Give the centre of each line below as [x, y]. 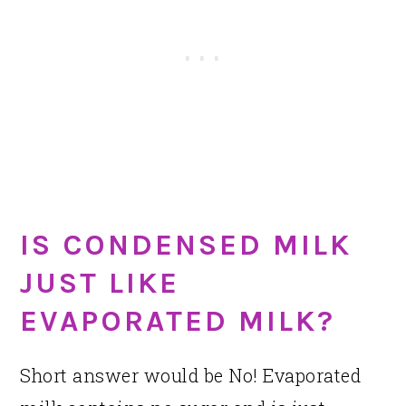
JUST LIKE [100, 282]
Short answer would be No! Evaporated [191, 375]
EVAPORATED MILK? [178, 320]
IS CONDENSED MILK [186, 244]
